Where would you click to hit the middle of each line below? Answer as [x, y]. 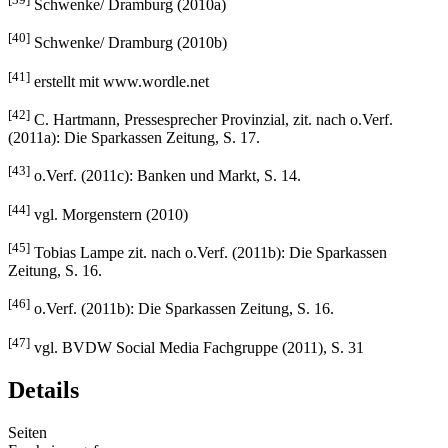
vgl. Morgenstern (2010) [109, 214]
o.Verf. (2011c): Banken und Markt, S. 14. [165, 176]
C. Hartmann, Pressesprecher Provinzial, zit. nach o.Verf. [211, 120]
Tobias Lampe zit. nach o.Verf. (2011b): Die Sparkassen [208, 253]
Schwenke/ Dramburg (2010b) [128, 43]
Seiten [27, 432]
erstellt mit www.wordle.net [119, 81]
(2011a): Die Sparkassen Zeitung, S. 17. [134, 138]
